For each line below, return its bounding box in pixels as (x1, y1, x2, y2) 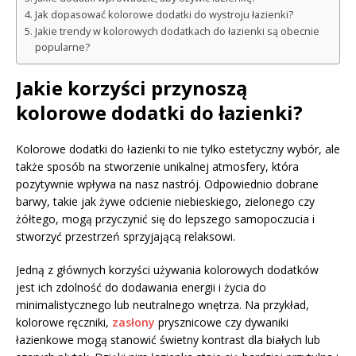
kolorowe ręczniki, (16, 314, 112, 330)
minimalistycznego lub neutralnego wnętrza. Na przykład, (16, 296, 309, 312)
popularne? (34, 40, 90, 54)
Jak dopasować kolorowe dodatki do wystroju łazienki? (34, 7, 293, 21)
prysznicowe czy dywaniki (155, 314, 288, 330)
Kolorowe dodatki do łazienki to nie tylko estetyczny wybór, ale (16, 141, 340, 157)
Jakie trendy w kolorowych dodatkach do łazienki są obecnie (34, 24, 319, 38)
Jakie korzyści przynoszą (16, 74, 248, 101)
